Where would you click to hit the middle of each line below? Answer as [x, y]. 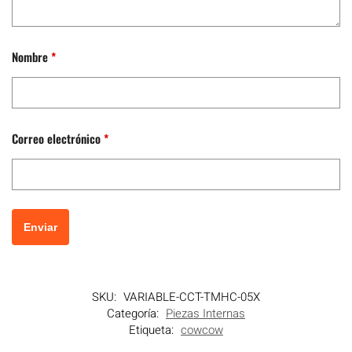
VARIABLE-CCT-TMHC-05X [192, 297]
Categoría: [134, 314]
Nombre [31, 57]
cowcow [202, 330]
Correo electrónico [58, 139]
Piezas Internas [205, 314]
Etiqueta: [153, 330]
